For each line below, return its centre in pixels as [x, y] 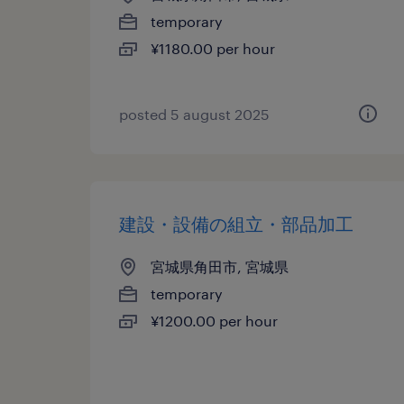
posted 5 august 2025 [194, 114]
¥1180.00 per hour [213, 48]
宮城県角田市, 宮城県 [220, 266]
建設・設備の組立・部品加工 [236, 224]
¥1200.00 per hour [214, 321]
